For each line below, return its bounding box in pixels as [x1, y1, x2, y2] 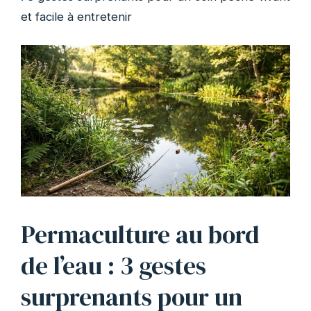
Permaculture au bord [21, 218, 260, 252]
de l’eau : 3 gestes [21, 249, 206, 283]
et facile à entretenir [21, 10, 132, 24]
